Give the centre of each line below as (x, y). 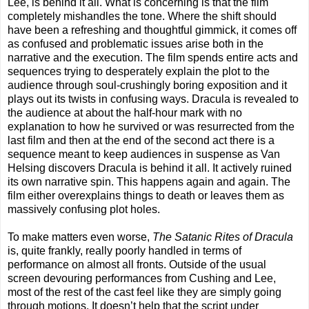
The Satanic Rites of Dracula (223, 237)
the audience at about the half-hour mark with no (125, 113)
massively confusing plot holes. (84, 210)
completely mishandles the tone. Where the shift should (142, 17)
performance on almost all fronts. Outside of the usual (137, 265)
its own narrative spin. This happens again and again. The (149, 182)
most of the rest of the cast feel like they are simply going (144, 292)
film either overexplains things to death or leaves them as (146, 196)
